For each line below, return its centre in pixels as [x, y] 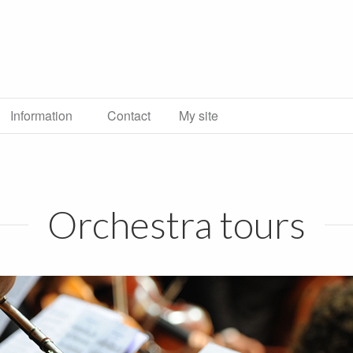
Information [41, 116]
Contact [129, 116]
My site [199, 116]
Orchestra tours [176, 225]
